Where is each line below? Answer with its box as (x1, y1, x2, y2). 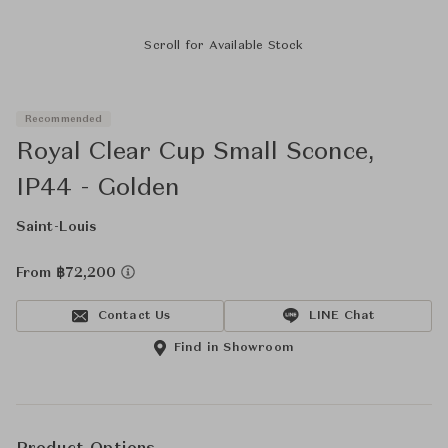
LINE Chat (308, 310, 376, 322)
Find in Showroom (173, 342, 295, 354)
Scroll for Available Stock (144, 40, 304, 52)
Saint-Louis (16, 220, 98, 234)
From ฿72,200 (16, 266, 121, 280)
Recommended (25, 113, 103, 124)
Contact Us (97, 310, 171, 322)
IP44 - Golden (16, 177, 180, 201)
